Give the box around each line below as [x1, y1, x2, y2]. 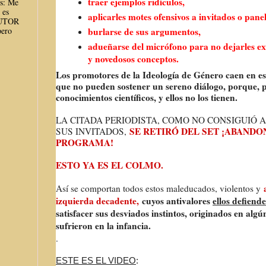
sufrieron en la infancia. [56, 219, 151, 233]
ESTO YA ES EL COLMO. [56, 159, 163, 172]
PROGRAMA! [56, 136, 113, 150]
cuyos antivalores [142, 194, 213, 208]
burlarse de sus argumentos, [87, 24, 204, 38]
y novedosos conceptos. [87, 52, 179, 65]
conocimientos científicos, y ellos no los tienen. [56, 91, 237, 104]
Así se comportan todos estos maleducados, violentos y [56, 182, 264, 195]
